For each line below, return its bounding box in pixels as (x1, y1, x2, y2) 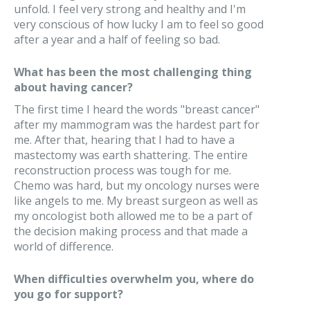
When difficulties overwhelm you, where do (14, 271, 254, 286)
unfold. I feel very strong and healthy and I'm (14, 1, 246, 17)
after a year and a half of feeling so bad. (14, 32, 220, 47)
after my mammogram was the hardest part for (14, 117, 259, 132)
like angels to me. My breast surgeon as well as (14, 193, 258, 208)
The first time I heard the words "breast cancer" (14, 102, 259, 117)
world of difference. (14, 239, 113, 254)
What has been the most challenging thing (14, 64, 252, 80)
